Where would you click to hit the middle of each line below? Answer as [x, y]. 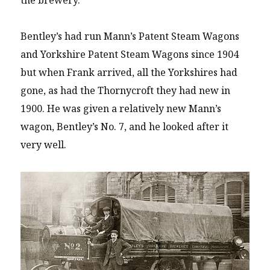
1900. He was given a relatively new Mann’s [121, 109]
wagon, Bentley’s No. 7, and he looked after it [125, 127]
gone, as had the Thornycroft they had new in [126, 91]
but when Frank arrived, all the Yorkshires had [129, 73]
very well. [44, 145]
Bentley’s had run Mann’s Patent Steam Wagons [130, 36]
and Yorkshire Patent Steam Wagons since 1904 [130, 55]
